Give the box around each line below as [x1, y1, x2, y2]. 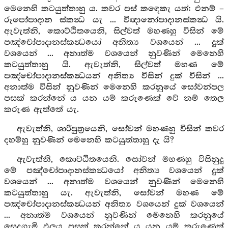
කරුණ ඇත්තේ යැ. [4, 105, 79, 115]
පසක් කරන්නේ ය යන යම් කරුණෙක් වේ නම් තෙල [4, 94, 224, 103]
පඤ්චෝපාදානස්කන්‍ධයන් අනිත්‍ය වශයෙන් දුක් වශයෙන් [4, 199, 224, 209]
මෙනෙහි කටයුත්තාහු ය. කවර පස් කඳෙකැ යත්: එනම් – [4, 4, 224, 14]
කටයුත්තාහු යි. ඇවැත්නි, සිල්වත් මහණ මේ [4, 60, 224, 70]
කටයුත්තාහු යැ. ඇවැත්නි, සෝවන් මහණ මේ [4, 188, 224, 198]
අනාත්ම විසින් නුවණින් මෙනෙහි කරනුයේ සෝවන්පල [4, 82, 224, 92]
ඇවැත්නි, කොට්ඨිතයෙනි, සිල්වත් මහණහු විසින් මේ [4, 26, 224, 36]
